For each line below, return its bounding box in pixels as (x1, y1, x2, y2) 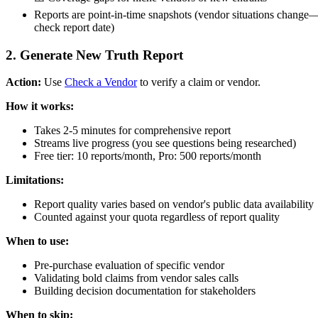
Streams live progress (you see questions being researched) (34, 137, 296, 150)
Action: (6, 76, 41, 89)
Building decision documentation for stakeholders (34, 285, 256, 297)
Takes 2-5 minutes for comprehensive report (34, 124, 231, 137)
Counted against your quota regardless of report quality (34, 211, 280, 224)
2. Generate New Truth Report (6, 47, 183, 62)
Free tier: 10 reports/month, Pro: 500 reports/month (34, 150, 261, 163)
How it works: (6, 100, 74, 113)
